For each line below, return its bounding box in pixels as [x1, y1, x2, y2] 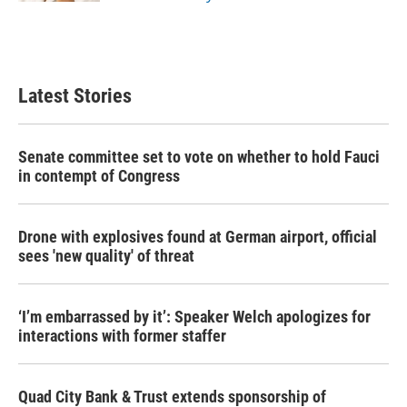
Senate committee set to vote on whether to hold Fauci [18, 147, 380, 166]
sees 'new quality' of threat [18, 246, 194, 265]
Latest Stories [18, 84, 132, 107]
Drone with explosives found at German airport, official [18, 227, 377, 246]
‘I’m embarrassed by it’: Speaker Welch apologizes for [18, 307, 371, 326]
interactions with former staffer [18, 326, 226, 345]
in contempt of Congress [18, 166, 180, 185]
